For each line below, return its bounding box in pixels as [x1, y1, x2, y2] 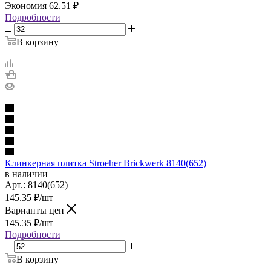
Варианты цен [5, 204, 64, 215]
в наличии [5, 168, 48, 179]
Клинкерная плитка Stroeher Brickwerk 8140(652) [5, 157, 206, 168]
